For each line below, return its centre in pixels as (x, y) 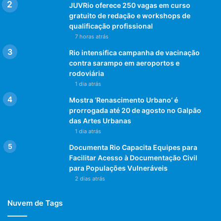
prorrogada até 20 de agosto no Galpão (135, 110)
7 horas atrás (92, 37)
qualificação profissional (111, 26)
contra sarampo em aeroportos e (124, 63)
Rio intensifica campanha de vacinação (134, 53)
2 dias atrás (90, 179)
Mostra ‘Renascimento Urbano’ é (124, 100)
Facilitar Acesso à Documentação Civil (133, 158)
